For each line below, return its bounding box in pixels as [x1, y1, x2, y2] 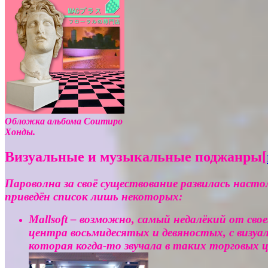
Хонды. [5, 126, 35, 137]
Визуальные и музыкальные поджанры [5, 149, 262, 165]
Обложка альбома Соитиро [5, 115, 123, 126]
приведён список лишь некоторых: [5, 190, 182, 203]
